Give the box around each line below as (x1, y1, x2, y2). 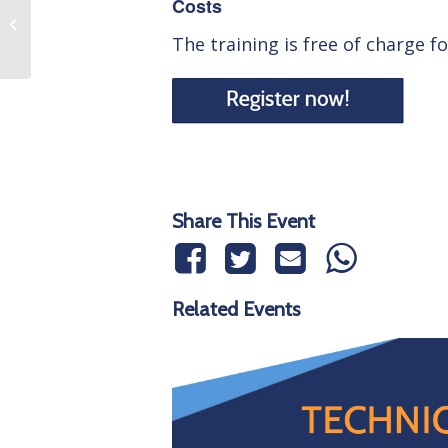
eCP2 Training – (35, 4, 128, 22)
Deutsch (35, 25, 85, 43)
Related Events (172, 296, 300, 321)
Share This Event (172, 208, 315, 233)
